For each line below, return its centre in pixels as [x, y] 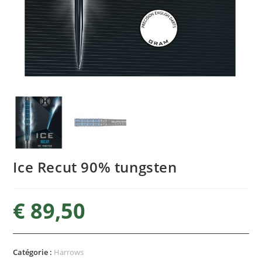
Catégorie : [34, 252]
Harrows [69, 252]
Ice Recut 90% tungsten [95, 167]
